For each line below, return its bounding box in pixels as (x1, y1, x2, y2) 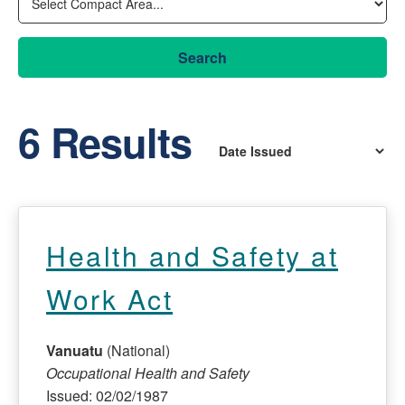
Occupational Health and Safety (46, 362, 250, 383)
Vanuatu (46, 339, 103, 361)
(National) (103, 339, 170, 361)
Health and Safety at (46, 235, 338, 275)
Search (178, 46, 227, 68)
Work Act (46, 278, 173, 318)
